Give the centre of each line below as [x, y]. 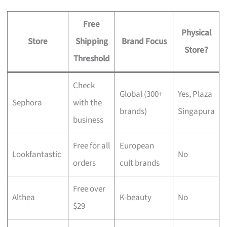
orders [84, 163]
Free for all [91, 146]
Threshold [91, 59]
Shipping [91, 41]
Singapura [196, 111]
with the [87, 103]
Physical [196, 33]
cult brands [139, 163]
